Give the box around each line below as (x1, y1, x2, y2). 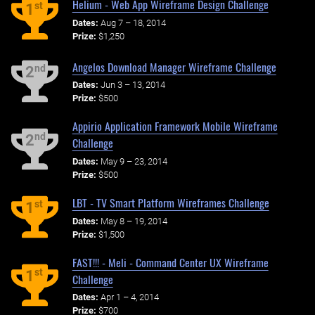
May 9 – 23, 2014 (100, 156, 167, 167)
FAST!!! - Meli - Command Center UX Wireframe (72, 253, 269, 271)
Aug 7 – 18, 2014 (100, 17, 166, 28)
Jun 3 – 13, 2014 (100, 79, 165, 91)
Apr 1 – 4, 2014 (100, 292, 159, 303)
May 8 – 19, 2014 (100, 215, 167, 226)
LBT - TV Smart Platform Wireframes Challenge (72, 194, 269, 212)
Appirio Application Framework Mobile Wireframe (72, 117, 278, 135)
